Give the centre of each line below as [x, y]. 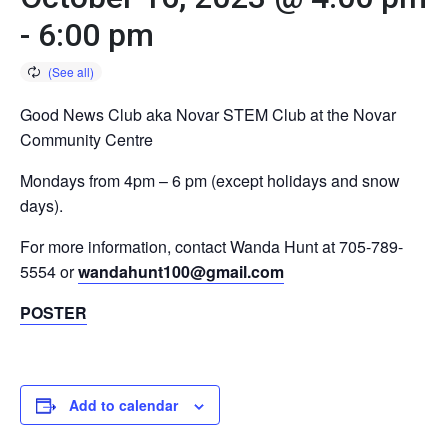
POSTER [53, 312]
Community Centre [86, 139]
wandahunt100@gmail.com [181, 271]
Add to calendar [123, 404]
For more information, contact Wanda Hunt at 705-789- [211, 246]
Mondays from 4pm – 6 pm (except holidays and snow [210, 180]
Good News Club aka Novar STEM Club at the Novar [208, 114]
